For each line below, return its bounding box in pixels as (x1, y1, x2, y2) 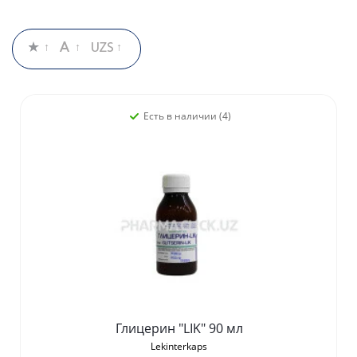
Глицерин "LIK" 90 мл (115, 320, 243, 338)
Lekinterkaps (151, 339, 207, 354)
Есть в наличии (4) (143, 109, 231, 124)
